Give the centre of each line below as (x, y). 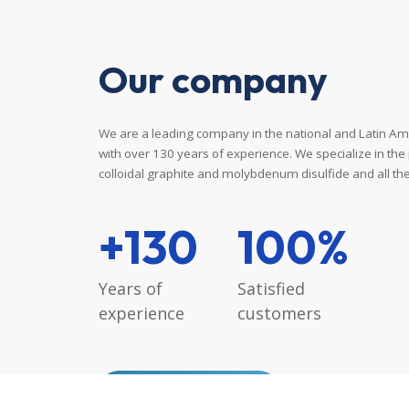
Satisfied (271, 288)
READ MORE (202, 391)
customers (279, 313)
